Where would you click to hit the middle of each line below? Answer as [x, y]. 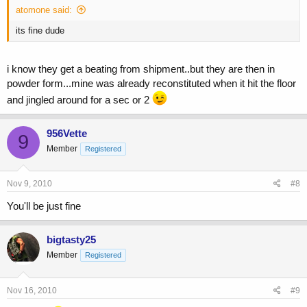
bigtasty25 [71, 240]
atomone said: [44, 10]
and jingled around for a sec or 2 [79, 99]
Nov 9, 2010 [29, 184]
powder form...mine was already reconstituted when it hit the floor [151, 83]
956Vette [67, 133]
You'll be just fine [44, 206]
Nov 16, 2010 [32, 290]
